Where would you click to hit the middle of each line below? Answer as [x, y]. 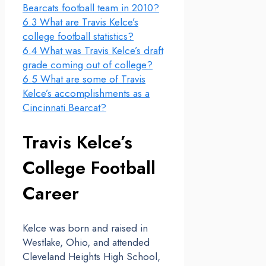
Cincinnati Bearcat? [64, 108]
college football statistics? [78, 37]
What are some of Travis [93, 79]
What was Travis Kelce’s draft [102, 51]
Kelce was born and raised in [85, 228]
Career [51, 194]
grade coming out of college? [88, 65]
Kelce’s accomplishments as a [86, 94]
